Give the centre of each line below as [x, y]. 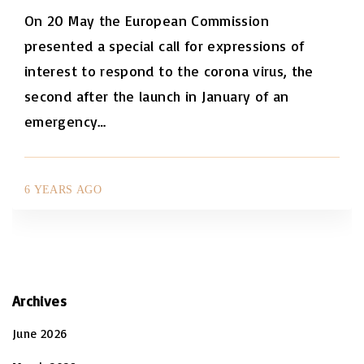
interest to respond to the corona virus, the [169, 70]
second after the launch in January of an [157, 95]
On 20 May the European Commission [147, 20]
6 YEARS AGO [63, 189]
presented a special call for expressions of [165, 45]
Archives [39, 300]
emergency [61, 121]
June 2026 [40, 334]
